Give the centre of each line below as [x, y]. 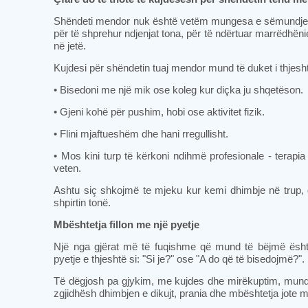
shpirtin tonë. [82, 202]
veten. [68, 168]
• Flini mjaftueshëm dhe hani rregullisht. [141, 134]
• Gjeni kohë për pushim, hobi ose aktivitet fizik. [159, 112]
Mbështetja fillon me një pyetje [127, 224]
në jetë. [70, 46]
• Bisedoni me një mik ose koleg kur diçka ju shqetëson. [179, 90]
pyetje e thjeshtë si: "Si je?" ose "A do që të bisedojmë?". [179, 259]
